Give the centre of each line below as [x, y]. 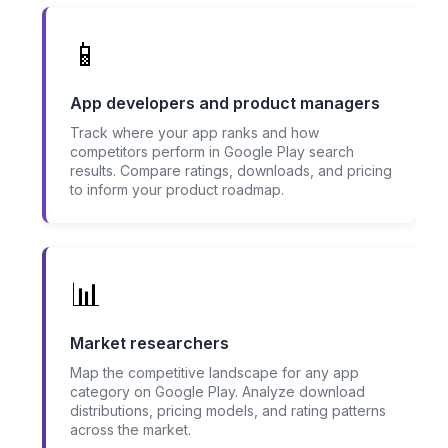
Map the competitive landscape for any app [214, 373]
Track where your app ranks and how [194, 133]
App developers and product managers [225, 103]
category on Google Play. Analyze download [217, 392]
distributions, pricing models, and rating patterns [228, 411]
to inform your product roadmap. [177, 190]
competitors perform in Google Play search [212, 152]
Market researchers [149, 343]
